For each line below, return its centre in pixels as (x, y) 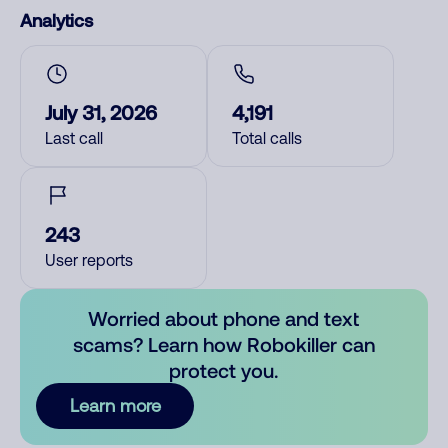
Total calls (267, 138)
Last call (74, 138)
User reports (89, 260)
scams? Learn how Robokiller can (223, 344)
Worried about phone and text (224, 318)
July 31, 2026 (101, 112)
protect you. (224, 370)
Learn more (115, 405)
